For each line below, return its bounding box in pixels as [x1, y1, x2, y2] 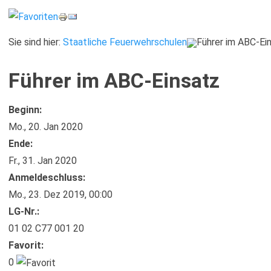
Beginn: [8, 104, 42, 116]
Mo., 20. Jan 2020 [8, 121, 83, 132]
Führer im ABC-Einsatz [8, 68, 220, 93]
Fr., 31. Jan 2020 [8, 155, 77, 166]
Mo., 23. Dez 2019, [8, 189, 89, 200]
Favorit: [8, 240, 44, 251]
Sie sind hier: [8, 36, 63, 48]
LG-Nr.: [8, 206, 39, 217]
